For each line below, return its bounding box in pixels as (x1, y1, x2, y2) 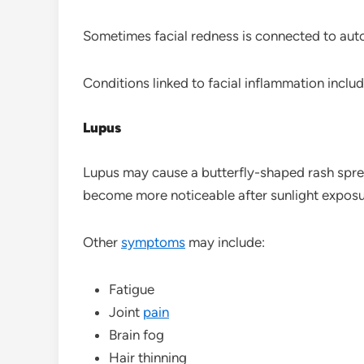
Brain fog (109, 326, 164, 343)
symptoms (121, 233, 185, 250)
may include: (185, 233, 265, 250)
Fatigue (109, 280, 154, 297)
